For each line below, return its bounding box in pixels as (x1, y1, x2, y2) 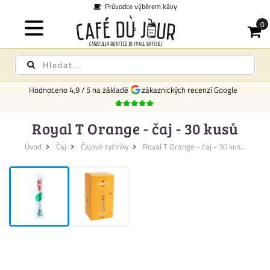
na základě (92, 84, 130, 96)
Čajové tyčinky (80, 140, 128, 152)
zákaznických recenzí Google (140, 84, 237, 96)
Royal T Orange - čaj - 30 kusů (32, 118, 238, 139)
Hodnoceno (29, 84, 69, 96)
